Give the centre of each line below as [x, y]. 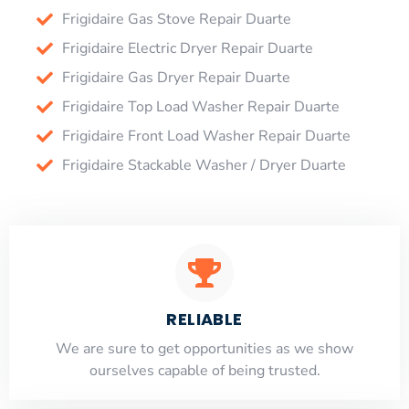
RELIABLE [204, 319]
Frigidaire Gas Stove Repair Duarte [176, 19]
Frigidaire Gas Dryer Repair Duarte [176, 77]
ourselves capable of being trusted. [204, 370]
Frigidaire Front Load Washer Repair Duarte [206, 136]
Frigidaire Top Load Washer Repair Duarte [200, 106]
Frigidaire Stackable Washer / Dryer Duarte [204, 165]
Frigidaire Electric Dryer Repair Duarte [187, 48]
